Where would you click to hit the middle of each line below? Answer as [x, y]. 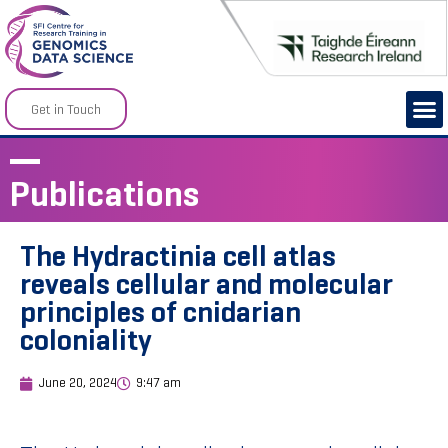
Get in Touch [66, 109]
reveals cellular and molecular [206, 284]
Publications [104, 194]
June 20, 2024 [78, 383]
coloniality [86, 340]
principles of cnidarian [160, 312]
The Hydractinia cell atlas [178, 256]
